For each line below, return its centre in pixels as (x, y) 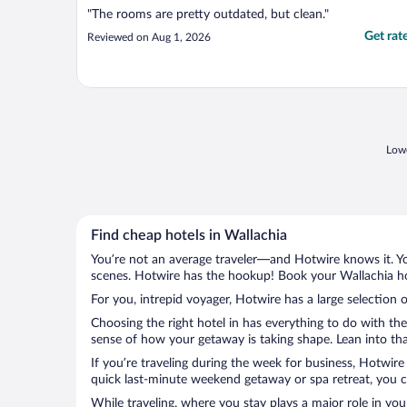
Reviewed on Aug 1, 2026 (149, 38)
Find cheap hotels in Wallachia (189, 236)
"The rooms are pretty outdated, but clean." (208, 15)
